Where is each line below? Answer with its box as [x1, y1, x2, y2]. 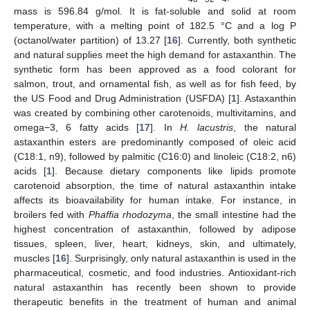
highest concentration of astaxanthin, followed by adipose [14, 224, 296, 235]
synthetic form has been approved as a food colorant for [14, 64, 296, 75]
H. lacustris [180, 122, 234, 133]
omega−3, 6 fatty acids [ [14, 122, 140, 133]
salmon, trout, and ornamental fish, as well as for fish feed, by [14, 78, 296, 89]
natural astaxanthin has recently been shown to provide [14, 282, 296, 293]
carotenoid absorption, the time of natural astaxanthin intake [14, 180, 296, 191]
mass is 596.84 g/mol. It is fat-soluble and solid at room [14, 6, 296, 17]
